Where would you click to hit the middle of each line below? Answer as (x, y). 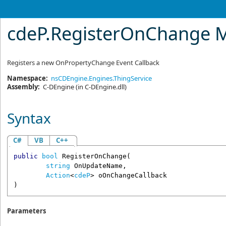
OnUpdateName (98, 166)
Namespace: (28, 78)
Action (58, 176)
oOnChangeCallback (132, 176)
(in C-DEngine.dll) (101, 87)
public (25, 156)
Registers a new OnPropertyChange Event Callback (83, 63)
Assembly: (24, 87)
